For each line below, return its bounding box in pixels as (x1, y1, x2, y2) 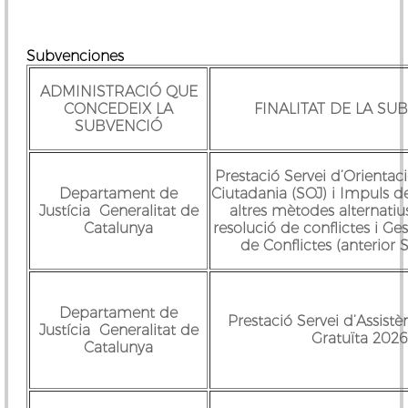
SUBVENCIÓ (75, 117, 162, 135)
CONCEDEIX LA (64, 99, 173, 117)
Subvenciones (26, 46, 124, 65)
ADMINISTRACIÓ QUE (39, 82, 198, 100)
